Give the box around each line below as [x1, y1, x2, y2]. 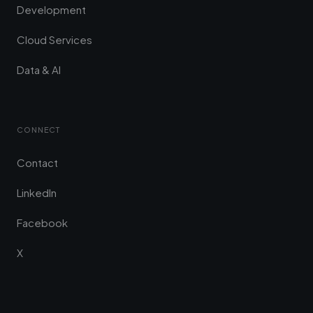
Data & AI [17, 63, 61, 76]
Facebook [17, 216, 68, 229]
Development [17, 3, 86, 16]
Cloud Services [17, 33, 92, 46]
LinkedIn [17, 186, 57, 199]
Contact [17, 156, 58, 169]
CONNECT [17, 125, 61, 134]
